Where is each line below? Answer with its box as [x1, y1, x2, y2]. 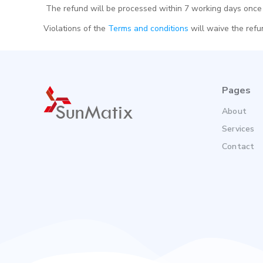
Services [222, 123, 255, 134]
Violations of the [43, 23, 108, 34]
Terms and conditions [108, 23, 188, 34]
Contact [222, 141, 255, 152]
